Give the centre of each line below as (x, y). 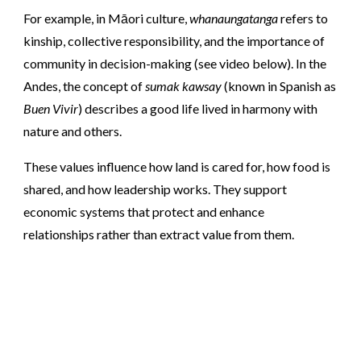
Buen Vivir (51, 108)
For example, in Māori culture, (107, 18)
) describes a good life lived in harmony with (198, 108)
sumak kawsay (184, 85)
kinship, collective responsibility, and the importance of (174, 40)
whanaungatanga (234, 18)
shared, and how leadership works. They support (156, 189)
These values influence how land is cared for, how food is (177, 166)
